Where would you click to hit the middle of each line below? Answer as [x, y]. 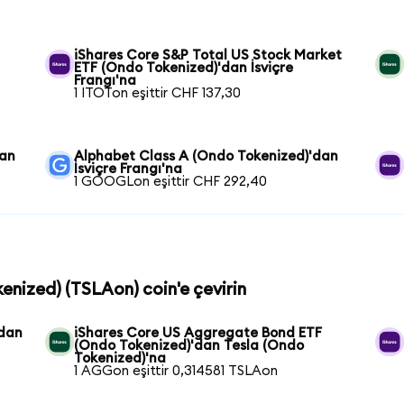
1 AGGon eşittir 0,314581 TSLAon [176, 372]
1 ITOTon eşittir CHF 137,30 [158, 94]
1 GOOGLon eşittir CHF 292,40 [171, 182]
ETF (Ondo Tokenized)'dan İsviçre [184, 69]
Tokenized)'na [120, 359]
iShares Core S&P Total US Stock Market [208, 56]
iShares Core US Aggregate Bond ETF [198, 334]
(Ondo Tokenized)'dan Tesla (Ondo [189, 346]
